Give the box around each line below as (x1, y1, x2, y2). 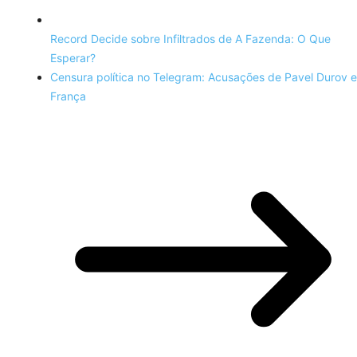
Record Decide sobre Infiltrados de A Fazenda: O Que (50, 31, 331, 45)
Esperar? (50, 50, 96, 65)
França (50, 88, 86, 103)
